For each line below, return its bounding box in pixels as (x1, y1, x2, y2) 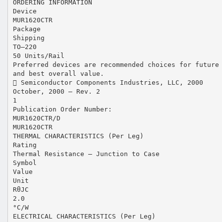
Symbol (12, 159, 37, 166)
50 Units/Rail (12, 52, 64, 59)
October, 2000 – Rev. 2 (12, 87, 100, 95)
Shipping (12, 34, 45, 42)
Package (12, 25, 41, 33)
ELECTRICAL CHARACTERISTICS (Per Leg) (12, 212, 156, 220)
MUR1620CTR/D (12, 114, 60, 122)
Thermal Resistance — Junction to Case (12, 150, 160, 158)
